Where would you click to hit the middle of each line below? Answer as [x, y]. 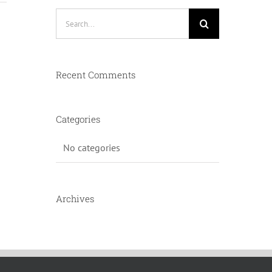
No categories [91, 147]
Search [69, 16]
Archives [75, 198]
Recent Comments [95, 75]
